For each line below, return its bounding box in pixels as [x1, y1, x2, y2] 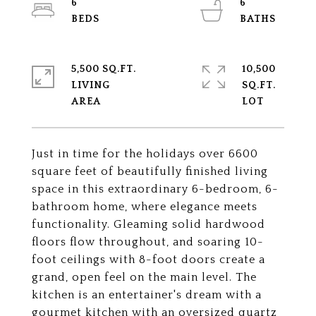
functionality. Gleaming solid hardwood [32, 218, 265, 231]
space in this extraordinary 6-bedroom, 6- [32, 183, 279, 195]
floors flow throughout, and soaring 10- [32, 236, 264, 248]
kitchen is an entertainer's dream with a [32, 288, 262, 301]
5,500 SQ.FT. [71, 63, 136, 75]
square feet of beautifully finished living [32, 165, 268, 178]
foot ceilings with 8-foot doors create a [32, 253, 265, 266]
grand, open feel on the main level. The [32, 271, 257, 284]
